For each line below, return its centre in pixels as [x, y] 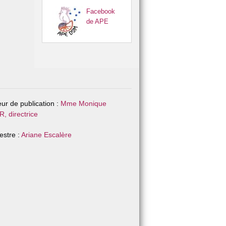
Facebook [100, 11]
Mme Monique [83, 103]
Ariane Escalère [46, 135]
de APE [97, 21]
